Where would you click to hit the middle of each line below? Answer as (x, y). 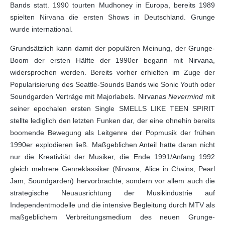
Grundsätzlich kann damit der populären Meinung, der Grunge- (113, 48)
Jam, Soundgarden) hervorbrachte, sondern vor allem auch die (113, 181)
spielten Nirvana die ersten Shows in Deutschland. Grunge (113, 17)
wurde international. (41, 29)
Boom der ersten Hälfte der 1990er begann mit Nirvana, (113, 60)
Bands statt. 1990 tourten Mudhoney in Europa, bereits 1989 (113, 5)
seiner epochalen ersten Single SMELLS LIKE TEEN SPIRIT (113, 108)
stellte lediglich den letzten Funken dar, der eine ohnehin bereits (113, 121)
